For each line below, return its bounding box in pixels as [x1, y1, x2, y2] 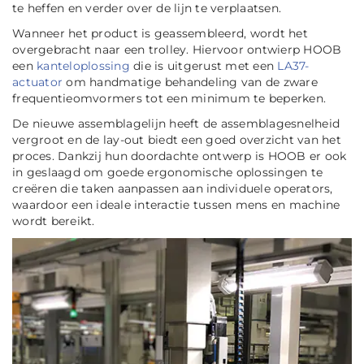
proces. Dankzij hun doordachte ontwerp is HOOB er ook [12, 149, 347, 164]
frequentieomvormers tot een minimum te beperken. [12, 91, 326, 106]
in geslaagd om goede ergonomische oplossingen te [12, 165, 323, 180]
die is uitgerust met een [129, 58, 278, 74]
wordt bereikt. [12, 214, 95, 229]
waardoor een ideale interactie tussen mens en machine [12, 197, 340, 213]
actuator [12, 75, 63, 90]
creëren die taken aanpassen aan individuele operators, [12, 181, 333, 197]
